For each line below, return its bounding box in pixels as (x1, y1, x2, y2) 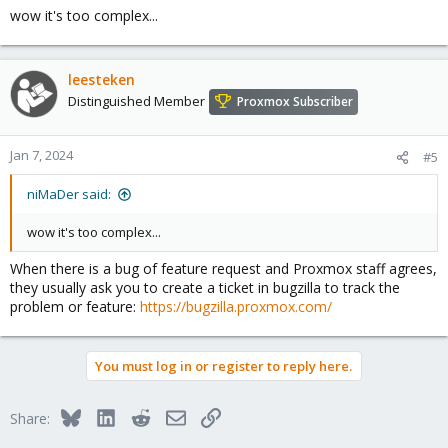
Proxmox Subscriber (237, 93, 353, 111)
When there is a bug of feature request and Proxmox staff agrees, (10, 259, 437, 278)
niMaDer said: (27, 185, 111, 203)
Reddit (149, 406, 191, 425)
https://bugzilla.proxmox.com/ (140, 297, 332, 316)
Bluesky (79, 406, 130, 425)
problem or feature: (10, 297, 140, 316)
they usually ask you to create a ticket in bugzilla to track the (10, 278, 400, 297)
